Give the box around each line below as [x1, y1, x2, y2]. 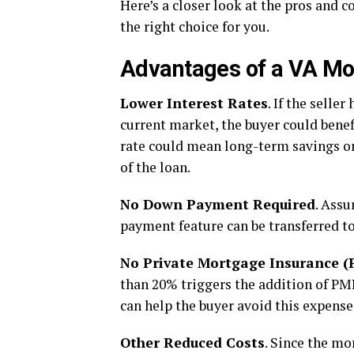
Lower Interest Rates [120, 93, 268, 112]
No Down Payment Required [120, 194, 315, 213]
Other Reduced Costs [120, 333, 265, 352]
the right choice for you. [120, 17, 269, 36]
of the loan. [120, 157, 190, 176]
